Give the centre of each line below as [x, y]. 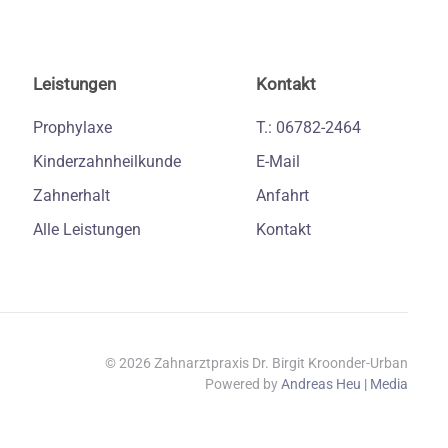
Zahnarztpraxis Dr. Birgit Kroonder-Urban [280, 363]
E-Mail [277, 162]
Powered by [243, 384]
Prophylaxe [73, 128]
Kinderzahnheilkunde [107, 162]
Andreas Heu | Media [345, 384]
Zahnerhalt [72, 196]
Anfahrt [282, 196]
